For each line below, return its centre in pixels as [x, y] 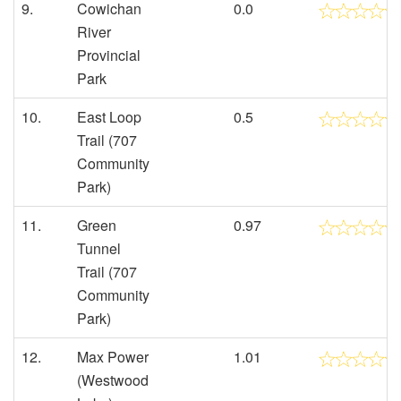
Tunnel [99, 248]
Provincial [109, 55]
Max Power [113, 357]
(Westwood [113, 380]
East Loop [109, 117]
